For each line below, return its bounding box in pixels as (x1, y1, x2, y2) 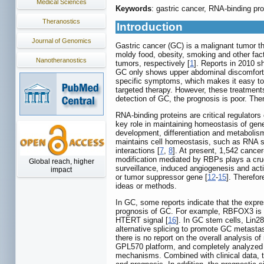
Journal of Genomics (31, 37, 91, 44)
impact (51, 166, 72, 174)
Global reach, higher (28, 157, 94, 166)
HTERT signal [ (115, 216, 168, 225)
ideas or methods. (115, 181, 177, 191)
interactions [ (115, 146, 160, 156)
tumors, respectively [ (115, 59, 190, 68)
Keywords (115, 4, 151, 14)
